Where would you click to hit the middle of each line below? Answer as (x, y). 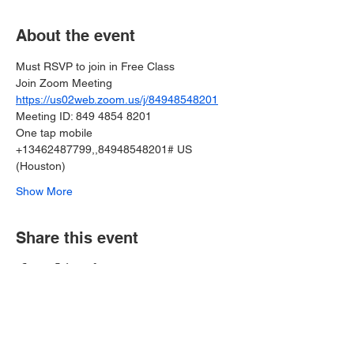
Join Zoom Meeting (64, 83)
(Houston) (41, 166)
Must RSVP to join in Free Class (95, 66)
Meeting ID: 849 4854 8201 (84, 116)
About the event (75, 36)
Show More (44, 191)
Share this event (77, 238)
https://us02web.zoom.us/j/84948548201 (117, 100)
